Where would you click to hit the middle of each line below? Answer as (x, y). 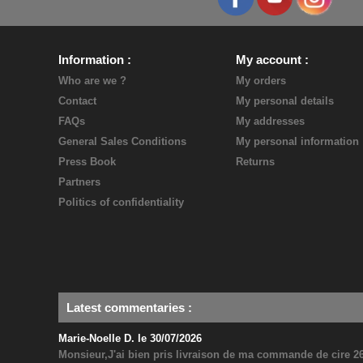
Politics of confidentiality (121, 202)
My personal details (284, 101)
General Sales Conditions (122, 141)
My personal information (297, 141)
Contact (77, 101)
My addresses (270, 121)
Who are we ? (92, 81)
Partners (79, 182)
